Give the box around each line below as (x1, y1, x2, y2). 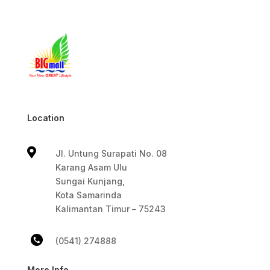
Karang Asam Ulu (55, 162, 127, 172)
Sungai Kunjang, (55, 175, 125, 186)
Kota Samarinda (55, 189, 122, 200)
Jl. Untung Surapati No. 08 (55, 148, 167, 159)
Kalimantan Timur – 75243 (55, 203, 166, 214)
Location (27, 112, 64, 123)
